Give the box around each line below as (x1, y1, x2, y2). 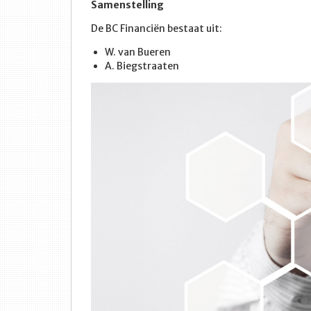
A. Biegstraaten (105, 60, 179, 72)
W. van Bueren (105, 46, 171, 58)
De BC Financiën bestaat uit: (91, 22, 222, 35)
